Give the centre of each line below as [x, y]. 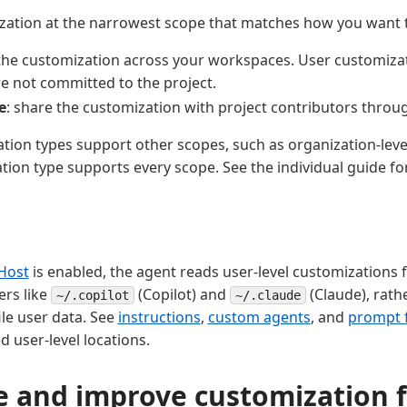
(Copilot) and [182, 294]
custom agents [259, 317]
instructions [159, 317]
